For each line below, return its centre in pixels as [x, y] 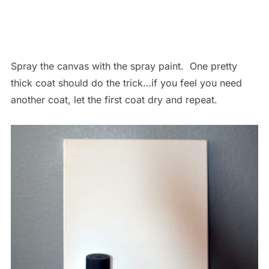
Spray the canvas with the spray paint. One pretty [124, 66]
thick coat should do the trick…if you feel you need [126, 83]
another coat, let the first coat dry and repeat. [114, 99]
